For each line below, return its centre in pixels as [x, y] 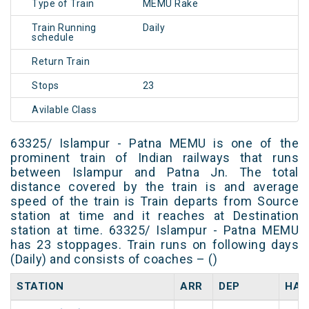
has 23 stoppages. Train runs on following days [154, 245]
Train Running [64, 28]
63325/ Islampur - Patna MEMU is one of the [154, 143]
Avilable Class [64, 110]
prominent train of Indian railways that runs [154, 158]
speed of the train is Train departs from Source [154, 201]
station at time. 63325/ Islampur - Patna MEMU [154, 230]
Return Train [61, 62]
